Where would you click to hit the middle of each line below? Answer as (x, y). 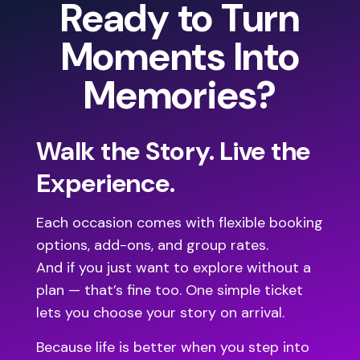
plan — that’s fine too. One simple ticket (170, 290)
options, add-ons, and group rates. (152, 245)
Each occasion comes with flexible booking (180, 223)
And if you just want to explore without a (174, 268)
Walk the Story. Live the (173, 151)
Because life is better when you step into (173, 348)
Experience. (106, 184)
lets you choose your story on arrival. (160, 313)
